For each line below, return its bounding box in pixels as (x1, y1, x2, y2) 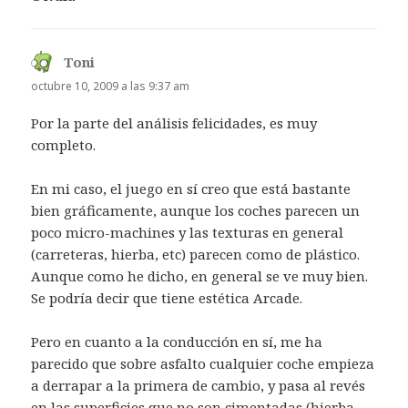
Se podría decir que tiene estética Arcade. (31, 288, 303, 307)
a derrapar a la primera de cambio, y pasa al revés (31, 375, 366, 394)
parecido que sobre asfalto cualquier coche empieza (31, 353, 375, 372)
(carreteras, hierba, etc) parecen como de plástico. (31, 244, 361, 263)
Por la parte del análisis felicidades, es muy (31, 113, 318, 132)
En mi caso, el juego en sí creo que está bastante (31, 178, 352, 198)
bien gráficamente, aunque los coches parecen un (31, 200, 361, 219)
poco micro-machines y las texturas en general (31, 222, 344, 241)
